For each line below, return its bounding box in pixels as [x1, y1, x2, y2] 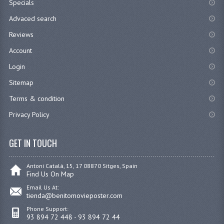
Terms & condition [8, 93, 64, 103]
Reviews [8, 29, 33, 39]
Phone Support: [26, 204, 68, 212]
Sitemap [8, 77, 33, 87]
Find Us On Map [26, 169, 74, 178]
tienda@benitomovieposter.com [26, 190, 122, 200]
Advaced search [8, 13, 56, 23]
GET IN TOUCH [8, 136, 57, 149]
